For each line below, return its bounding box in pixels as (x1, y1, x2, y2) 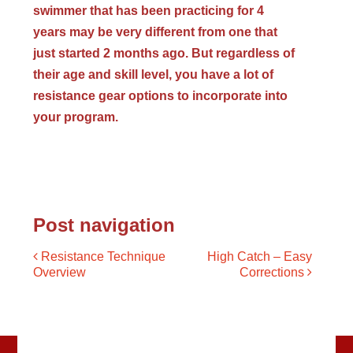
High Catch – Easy (206, 250, 312, 264)
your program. (33, 110, 119, 124)
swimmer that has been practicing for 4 (33, 4, 265, 18)
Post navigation (33, 214, 176, 236)
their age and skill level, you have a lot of (33, 68, 274, 82)
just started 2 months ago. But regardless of (33, 46, 295, 61)
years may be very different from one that (33, 25, 278, 39)
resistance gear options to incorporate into (33, 89, 288, 103)
